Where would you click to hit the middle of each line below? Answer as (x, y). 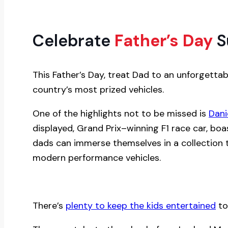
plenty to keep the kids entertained (141, 205)
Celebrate (72, 40)
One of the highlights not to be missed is (121, 113)
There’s (49, 205)
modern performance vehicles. (97, 158)
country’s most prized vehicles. (98, 89)
